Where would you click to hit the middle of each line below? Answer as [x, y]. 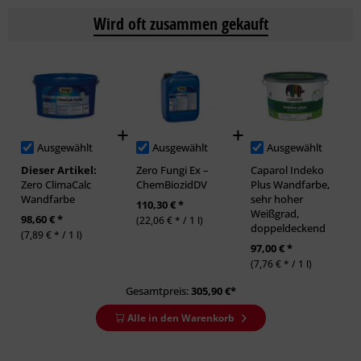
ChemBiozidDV [171, 184]
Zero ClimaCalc [56, 184]
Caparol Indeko [288, 170]
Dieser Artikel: [59, 170]
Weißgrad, [275, 213]
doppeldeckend [288, 228]
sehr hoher [277, 199]
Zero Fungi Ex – [172, 170]
